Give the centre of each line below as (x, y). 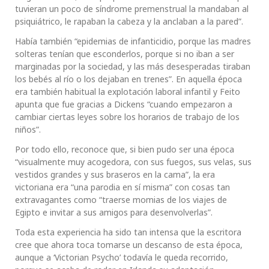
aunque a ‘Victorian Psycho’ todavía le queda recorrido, (122, 258)
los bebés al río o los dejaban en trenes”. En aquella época (128, 79)
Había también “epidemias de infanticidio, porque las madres (133, 41)
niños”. (28, 130)
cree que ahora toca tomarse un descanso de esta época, (129, 245)
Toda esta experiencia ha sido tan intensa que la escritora (128, 232)
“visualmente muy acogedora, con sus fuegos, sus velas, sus (133, 162)
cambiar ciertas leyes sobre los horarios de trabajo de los (127, 117)
